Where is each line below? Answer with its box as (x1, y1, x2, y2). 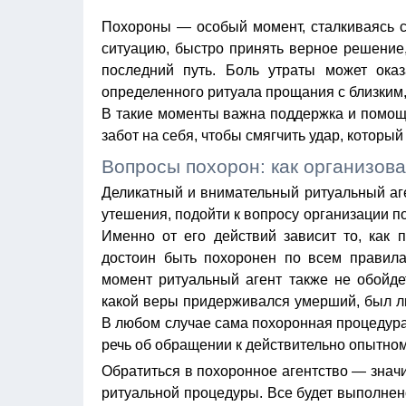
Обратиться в (101, 363, 197, 379)
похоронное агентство (197, 363, 348, 379)
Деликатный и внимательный (101, 185, 304, 200)
